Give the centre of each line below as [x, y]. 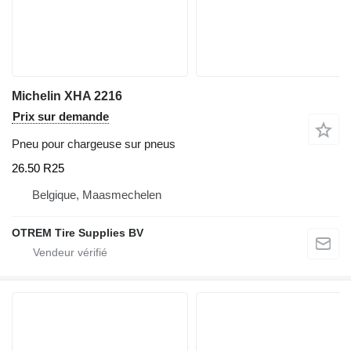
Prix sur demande [61, 116]
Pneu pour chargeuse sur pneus [94, 143]
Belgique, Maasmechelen [97, 195]
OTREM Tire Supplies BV [78, 233]
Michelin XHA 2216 [67, 96]
